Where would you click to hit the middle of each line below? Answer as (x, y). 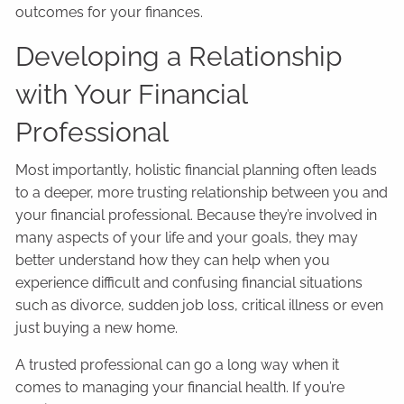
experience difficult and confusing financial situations (189, 282)
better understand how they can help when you (173, 260)
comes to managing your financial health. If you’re (180, 387)
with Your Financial (132, 94)
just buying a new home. (97, 327)
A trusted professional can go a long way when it (178, 364)
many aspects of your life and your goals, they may (187, 237)
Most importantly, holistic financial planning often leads (197, 170)
